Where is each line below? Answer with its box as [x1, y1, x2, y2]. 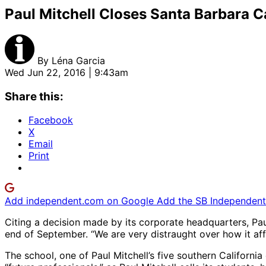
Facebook [28, 114, 73, 126]
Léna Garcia [52, 54, 105, 66]
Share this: [5, 89, 64, 103]
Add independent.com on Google [5, 195, 157, 207]
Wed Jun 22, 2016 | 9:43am [5, 66, 128, 78]
